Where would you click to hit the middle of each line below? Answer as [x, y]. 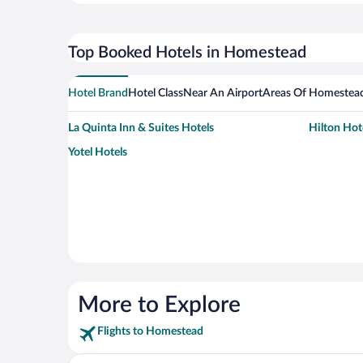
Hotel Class [156, 94]
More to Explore [159, 305]
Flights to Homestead [150, 332]
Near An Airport [223, 94]
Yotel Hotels [98, 153]
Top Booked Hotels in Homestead [187, 53]
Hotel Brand [98, 94]
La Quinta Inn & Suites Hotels [141, 128]
